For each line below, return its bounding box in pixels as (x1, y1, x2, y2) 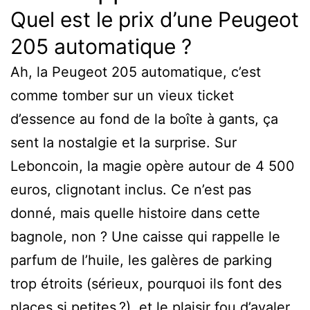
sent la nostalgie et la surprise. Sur (10, 134, 237, 151)
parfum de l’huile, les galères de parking (10, 251, 272, 268)
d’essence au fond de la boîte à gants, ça (10, 110, 278, 127)
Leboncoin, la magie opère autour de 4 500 (10, 157, 295, 174)
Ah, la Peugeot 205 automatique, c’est (10, 63, 261, 80)
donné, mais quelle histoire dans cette (10, 204, 260, 221)
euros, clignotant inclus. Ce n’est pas (10, 181, 251, 198)
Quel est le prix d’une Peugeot (10, 6, 299, 32)
